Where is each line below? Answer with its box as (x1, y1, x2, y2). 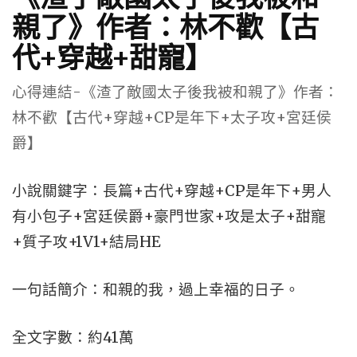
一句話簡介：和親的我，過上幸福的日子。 (12, 280, 300, 299)
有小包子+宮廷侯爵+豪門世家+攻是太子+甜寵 (12, 207, 326, 226)
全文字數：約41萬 (12, 328, 134, 347)
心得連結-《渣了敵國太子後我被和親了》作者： (12, 83, 339, 101)
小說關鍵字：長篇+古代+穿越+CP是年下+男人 (12, 182, 331, 200)
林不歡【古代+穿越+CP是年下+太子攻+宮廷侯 (12, 108, 331, 127)
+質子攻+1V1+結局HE (12, 233, 161, 251)
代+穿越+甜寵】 (12, 40, 213, 73)
